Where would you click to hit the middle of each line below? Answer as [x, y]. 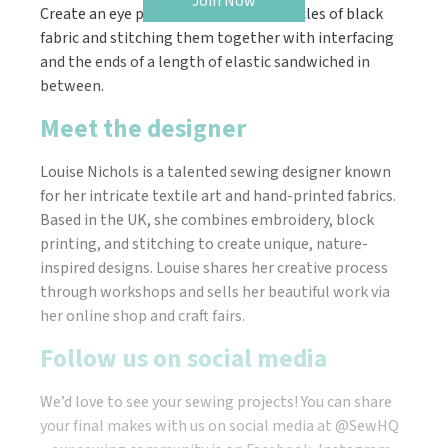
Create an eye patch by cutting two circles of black [211, 13]
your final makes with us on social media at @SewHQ [219, 425]
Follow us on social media [183, 358]
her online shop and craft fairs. [142, 315]
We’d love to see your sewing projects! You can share [216, 401]
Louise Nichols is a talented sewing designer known [215, 171]
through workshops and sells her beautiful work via [215, 291]
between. [72, 85]
